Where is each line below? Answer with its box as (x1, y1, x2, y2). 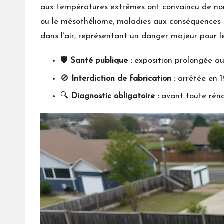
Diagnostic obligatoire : (71, 92, 159, 101)
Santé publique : (70, 56, 132, 65)
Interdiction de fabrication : (71, 74, 175, 83)
